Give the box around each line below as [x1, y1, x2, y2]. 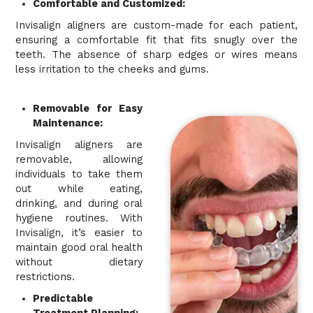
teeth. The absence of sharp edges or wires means [15, 49, 298, 61]
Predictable [33, 292, 94, 305]
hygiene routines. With [15, 212, 143, 224]
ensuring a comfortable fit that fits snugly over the [15, 34, 298, 47]
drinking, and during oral [15, 197, 143, 210]
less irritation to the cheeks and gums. [15, 64, 210, 76]
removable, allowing [15, 153, 143, 166]
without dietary [15, 256, 143, 268]
